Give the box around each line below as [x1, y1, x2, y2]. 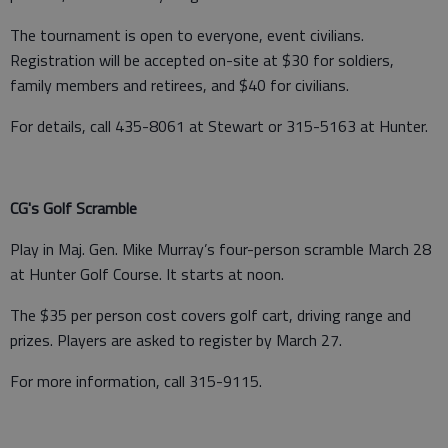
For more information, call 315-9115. [10, 368, 262, 393]
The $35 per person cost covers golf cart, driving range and [10, 302, 411, 327]
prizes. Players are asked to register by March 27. [10, 327, 342, 352]
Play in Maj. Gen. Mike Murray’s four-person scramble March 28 [10, 236, 431, 261]
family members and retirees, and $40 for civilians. [10, 72, 349, 97]
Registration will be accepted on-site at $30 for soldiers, [10, 47, 394, 72]
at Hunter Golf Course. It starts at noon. [10, 261, 284, 286]
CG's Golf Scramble [10, 195, 137, 220]
